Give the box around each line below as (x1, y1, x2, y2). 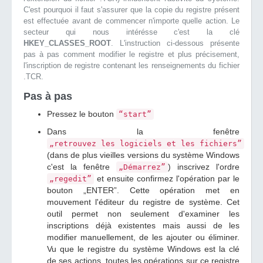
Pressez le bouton (47, 109, 116, 119)
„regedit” (49, 174, 92, 183)
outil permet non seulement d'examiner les (47, 209, 240, 218)
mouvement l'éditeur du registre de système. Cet (47, 197, 240, 207)
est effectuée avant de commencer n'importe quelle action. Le (23, 16, 240, 25)
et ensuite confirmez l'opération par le (94, 174, 240, 183)
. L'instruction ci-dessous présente (111, 39, 240, 48)
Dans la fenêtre (47, 127, 240, 136)
